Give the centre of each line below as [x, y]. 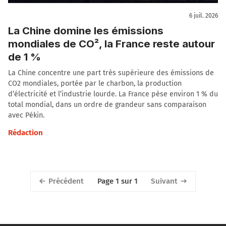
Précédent [66, 181]
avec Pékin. [26, 115]
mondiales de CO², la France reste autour [111, 43]
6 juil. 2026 [204, 16]
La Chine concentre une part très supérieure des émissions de [111, 73]
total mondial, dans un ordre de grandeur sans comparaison [107, 104]
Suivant [164, 181]
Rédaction [25, 132]
